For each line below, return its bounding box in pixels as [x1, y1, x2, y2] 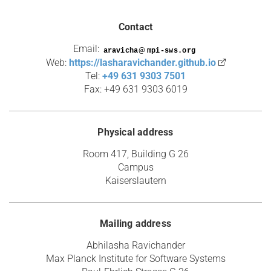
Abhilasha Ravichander [86, 240, 185, 251]
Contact [118, 21, 153, 33]
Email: [73, 43, 102, 54]
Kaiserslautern [105, 175, 166, 186]
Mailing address [100, 218, 171, 229]
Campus [117, 162, 154, 173]
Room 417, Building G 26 [82, 148, 189, 160]
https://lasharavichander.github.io [68, 57, 216, 68]
